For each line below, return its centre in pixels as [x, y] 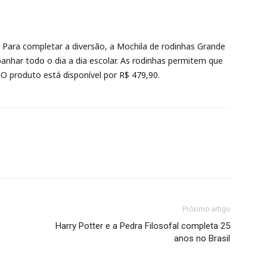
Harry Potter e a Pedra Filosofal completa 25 [143, 226]
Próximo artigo [206, 209]
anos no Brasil [202, 238]
